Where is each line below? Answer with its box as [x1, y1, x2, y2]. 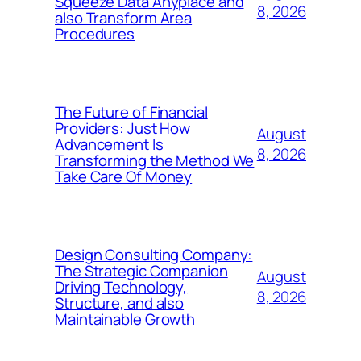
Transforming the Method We [55, 149, 255, 171]
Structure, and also [55, 292, 185, 313]
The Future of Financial [55, 101, 208, 122]
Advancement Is [55, 133, 164, 155]
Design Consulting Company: [55, 243, 253, 265]
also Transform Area [55, 6, 193, 28]
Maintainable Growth [55, 308, 196, 330]
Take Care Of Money [55, 165, 193, 187]
